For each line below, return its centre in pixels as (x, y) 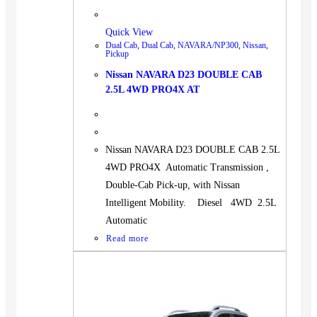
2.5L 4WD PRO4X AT (152, 90)
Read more (127, 238)
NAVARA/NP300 (208, 45)
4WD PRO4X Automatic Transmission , (187, 167)
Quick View (129, 32)
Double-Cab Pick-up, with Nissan (173, 185)
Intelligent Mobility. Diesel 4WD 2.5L (194, 202)
